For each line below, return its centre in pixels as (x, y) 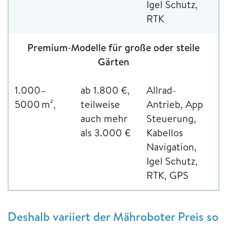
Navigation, (172, 146)
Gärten (113, 61)
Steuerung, (171, 118)
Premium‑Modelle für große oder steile (113, 47)
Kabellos (165, 132)
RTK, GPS (167, 175)
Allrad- (161, 90)
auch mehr (104, 118)
